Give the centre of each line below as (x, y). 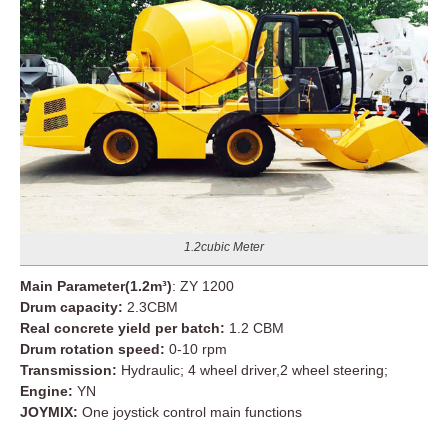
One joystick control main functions (190, 411)
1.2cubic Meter (224, 246)
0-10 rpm (196, 348)
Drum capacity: (71, 306)
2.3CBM (150, 306)
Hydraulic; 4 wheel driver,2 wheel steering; (252, 369)
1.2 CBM (254, 327)
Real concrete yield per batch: (122, 327)
